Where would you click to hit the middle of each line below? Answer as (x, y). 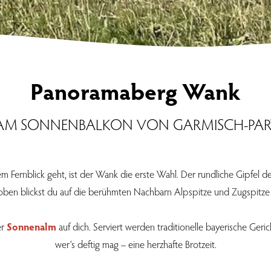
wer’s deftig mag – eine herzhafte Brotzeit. (135, 244)
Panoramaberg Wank (135, 91)
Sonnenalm (31, 227)
